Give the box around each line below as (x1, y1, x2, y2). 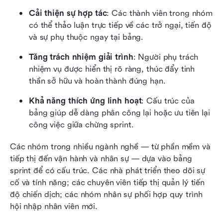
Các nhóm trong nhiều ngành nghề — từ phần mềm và (10, 141, 211, 151)
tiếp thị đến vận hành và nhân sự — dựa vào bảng (10, 153, 192, 163)
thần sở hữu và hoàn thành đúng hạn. (29, 76, 166, 86)
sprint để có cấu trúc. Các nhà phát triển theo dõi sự (10, 165, 206, 175)
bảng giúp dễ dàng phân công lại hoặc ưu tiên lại (29, 108, 210, 117)
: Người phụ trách (133, 52, 199, 62)
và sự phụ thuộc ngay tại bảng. (29, 32, 144, 42)
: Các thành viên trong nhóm (107, 8, 213, 18)
